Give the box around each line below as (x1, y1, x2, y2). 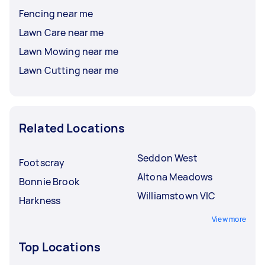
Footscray (19, 156, 65, 169)
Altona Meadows (137, 170, 213, 183)
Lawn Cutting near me (19, 63, 118, 77)
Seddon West (137, 151, 198, 164)
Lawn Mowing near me (19, 44, 118, 58)
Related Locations (19, 119, 125, 136)
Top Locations (19, 238, 101, 255)
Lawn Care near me (19, 25, 104, 39)
